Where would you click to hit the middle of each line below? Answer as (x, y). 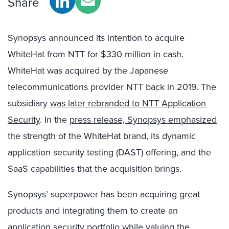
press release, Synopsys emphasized (143, 120)
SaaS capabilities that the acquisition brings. (95, 169)
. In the (55, 120)
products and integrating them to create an (93, 211)
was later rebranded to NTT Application (128, 103)
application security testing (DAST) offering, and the (109, 152)
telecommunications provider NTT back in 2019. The (112, 87)
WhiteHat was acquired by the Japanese (88, 71)
